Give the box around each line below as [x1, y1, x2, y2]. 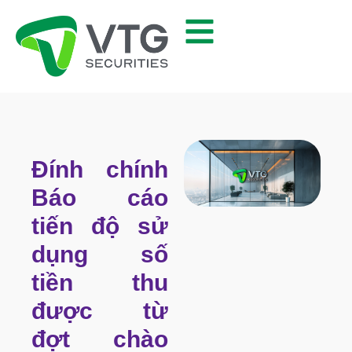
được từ [31, 298, 168, 324]
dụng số [31, 241, 168, 268]
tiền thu [31, 269, 168, 296]
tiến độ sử [31, 213, 168, 240]
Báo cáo [31, 185, 168, 211]
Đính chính [31, 156, 168, 183]
